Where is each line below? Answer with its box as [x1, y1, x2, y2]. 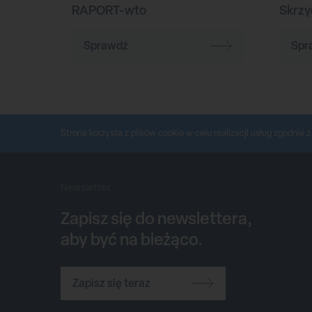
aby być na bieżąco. [61, 227, 203, 250]
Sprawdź [84, 38, 128, 54]
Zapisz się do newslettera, [61, 206, 252, 229]
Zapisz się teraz [72, 275, 150, 291]
